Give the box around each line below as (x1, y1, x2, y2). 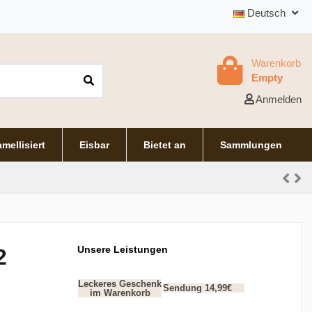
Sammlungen (219, 139, 282, 150)
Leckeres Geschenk (78, 279, 162, 290)
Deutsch (244, 7, 289, 19)
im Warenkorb (89, 288, 150, 299)
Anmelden (256, 93, 302, 105)
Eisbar (79, 139, 109, 150)
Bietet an (143, 139, 186, 150)
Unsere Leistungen (77, 244, 169, 255)
